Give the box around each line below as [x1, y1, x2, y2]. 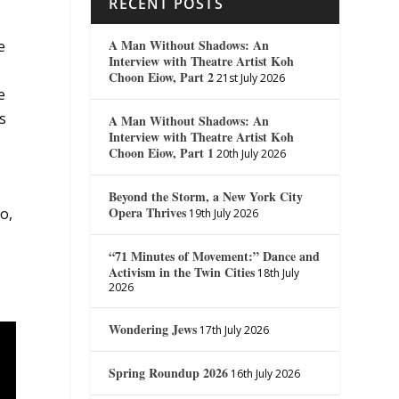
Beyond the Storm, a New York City [109, 186, 304, 206]
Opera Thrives [109, 202, 187, 222]
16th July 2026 [231, 365, 301, 381]
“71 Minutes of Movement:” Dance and [109, 246, 321, 265]
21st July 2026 [216, 69, 286, 85]
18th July [257, 265, 300, 281]
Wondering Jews [109, 319, 198, 338]
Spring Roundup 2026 [109, 362, 229, 382]
